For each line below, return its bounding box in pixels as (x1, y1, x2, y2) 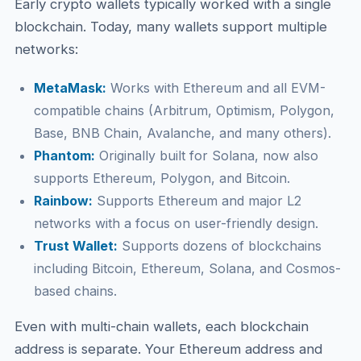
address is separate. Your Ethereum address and (14, 341, 322, 357)
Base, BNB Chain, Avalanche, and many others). (33, 125, 331, 141)
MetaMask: (33, 80, 106, 96)
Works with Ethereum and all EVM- (106, 80, 326, 96)
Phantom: (33, 147, 95, 164)
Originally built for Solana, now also (94, 147, 318, 164)
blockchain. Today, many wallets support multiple (14, 19, 327, 35)
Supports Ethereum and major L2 (92, 193, 301, 209)
